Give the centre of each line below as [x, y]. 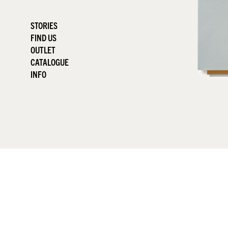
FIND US [44, 37]
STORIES [44, 25]
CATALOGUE [50, 62]
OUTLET [43, 50]
